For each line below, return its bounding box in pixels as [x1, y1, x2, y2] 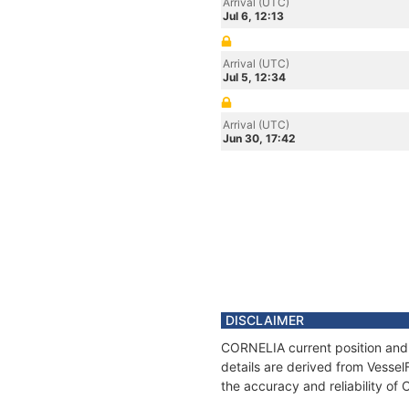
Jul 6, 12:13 [223, 9, 284, 23]
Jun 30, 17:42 [223, 131, 296, 145]
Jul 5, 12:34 [223, 70, 286, 84]
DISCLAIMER [225, 312, 304, 328]
